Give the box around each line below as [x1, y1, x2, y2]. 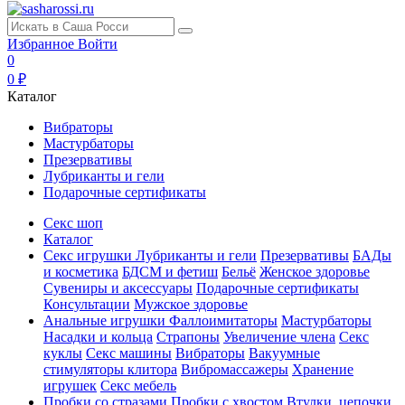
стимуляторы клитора [43, 362, 177, 377]
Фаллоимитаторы [169, 313, 278, 328]
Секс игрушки [43, 248, 132, 263]
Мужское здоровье [134, 297, 248, 312]
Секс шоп [43, 215, 103, 231]
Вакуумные [249, 345, 320, 361]
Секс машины [86, 345, 172, 361]
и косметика [43, 264, 118, 279]
